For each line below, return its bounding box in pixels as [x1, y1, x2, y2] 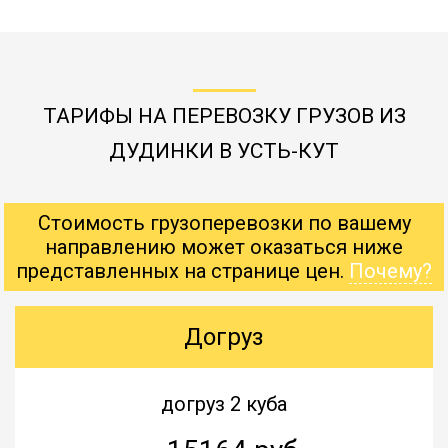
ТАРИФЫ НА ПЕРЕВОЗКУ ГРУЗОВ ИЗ [42, 103, 406, 128]
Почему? [349, 258, 432, 283]
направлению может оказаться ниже [45, 234, 403, 259]
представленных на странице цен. [16, 258, 349, 283]
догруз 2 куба [161, 391, 287, 416]
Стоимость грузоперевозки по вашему [37, 210, 411, 235]
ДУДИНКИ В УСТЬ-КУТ [109, 138, 339, 163]
